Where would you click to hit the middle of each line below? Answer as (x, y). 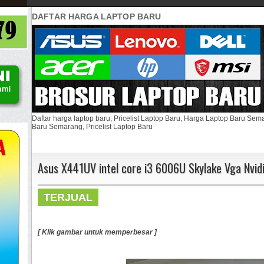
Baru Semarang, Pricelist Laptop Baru (92, 126)
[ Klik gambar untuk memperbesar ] (97, 232)
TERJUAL (68, 197)
